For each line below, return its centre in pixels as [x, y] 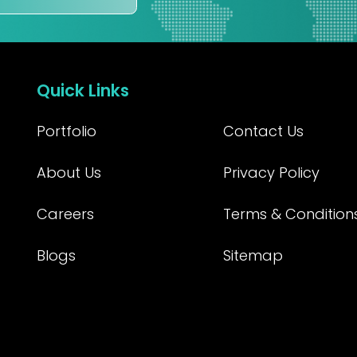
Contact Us [263, 131]
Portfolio [67, 131]
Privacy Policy [271, 172]
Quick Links [83, 90]
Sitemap [253, 255]
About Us [69, 172]
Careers [65, 214]
